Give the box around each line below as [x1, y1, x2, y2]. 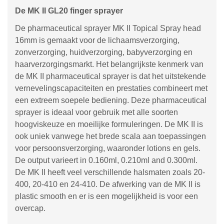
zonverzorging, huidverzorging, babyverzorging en [15, 48, 192, 56]
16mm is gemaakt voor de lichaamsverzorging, [15, 36, 179, 44]
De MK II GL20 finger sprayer [15, 6, 123, 15]
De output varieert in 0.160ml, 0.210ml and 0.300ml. [15, 156, 197, 164]
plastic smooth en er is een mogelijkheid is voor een [15, 192, 198, 200]
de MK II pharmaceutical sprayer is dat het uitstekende [15, 72, 206, 80]
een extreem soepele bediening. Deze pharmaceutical [15, 96, 206, 104]
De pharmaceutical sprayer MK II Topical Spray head [15, 24, 201, 32]
